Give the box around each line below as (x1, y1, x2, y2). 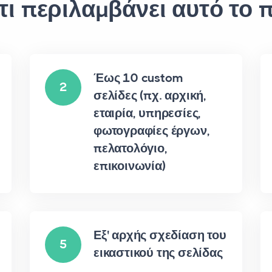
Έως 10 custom (93, 71, 183, 85)
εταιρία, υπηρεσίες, (93, 106, 202, 120)
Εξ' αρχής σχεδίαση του (93, 228, 226, 242)
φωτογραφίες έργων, (93, 124, 210, 138)
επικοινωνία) (93, 159, 166, 173)
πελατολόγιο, (93, 141, 168, 155)
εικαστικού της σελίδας (93, 246, 223, 260)
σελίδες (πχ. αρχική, (93, 89, 206, 103)
